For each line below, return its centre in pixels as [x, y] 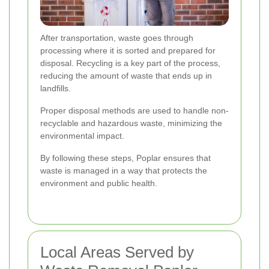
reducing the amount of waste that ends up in [126, 76]
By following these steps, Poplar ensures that [125, 158]
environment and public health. [99, 183]
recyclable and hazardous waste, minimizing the [131, 123]
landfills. [56, 89]
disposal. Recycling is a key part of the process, [130, 63]
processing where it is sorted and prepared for [128, 51]
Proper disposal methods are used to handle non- [134, 111]
